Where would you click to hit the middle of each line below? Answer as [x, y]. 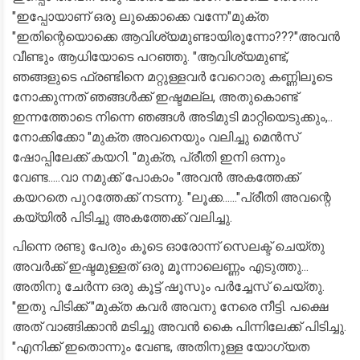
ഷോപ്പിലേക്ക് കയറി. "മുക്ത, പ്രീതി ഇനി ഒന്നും [149, 157]
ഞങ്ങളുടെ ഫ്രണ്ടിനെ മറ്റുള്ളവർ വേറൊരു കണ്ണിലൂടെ [172, 77]
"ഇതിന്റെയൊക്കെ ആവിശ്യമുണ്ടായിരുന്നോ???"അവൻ [176, 37]
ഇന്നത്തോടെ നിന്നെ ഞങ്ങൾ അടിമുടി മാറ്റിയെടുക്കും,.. [172, 117]
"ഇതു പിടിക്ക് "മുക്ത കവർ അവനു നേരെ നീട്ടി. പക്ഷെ [170, 307]
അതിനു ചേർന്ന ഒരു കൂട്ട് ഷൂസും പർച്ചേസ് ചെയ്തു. [168, 286]
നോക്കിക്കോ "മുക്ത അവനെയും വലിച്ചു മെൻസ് [155, 137]
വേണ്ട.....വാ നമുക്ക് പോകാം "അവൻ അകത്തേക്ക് [155, 177]
